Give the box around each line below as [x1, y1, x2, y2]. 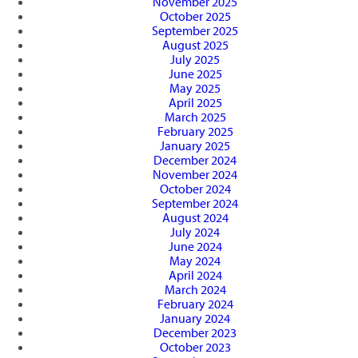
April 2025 [168, 94, 222, 111]
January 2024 [160, 310, 230, 327]
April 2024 [168, 267, 222, 284]
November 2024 [153, 166, 237, 183]
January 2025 [160, 137, 230, 154]
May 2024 [169, 253, 221, 269]
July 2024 [170, 224, 220, 241]
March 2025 [164, 109, 226, 125]
